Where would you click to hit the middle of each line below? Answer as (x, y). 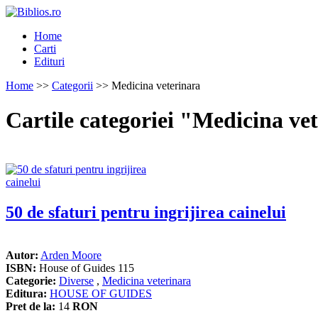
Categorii (72, 86)
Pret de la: (31, 306)
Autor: (22, 255)
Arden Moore (71, 255)
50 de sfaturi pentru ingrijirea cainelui (146, 212)
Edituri (49, 61)
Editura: (26, 293)
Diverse (76, 280)
